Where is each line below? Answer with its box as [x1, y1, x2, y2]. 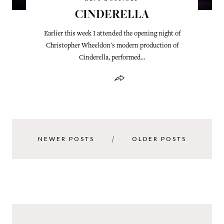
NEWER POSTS [37, 135, 94, 143]
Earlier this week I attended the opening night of [43, 30, 180, 37]
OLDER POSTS [131, 135, 186, 143]
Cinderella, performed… [78, 54, 145, 61]
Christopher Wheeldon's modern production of [45, 42, 178, 49]
